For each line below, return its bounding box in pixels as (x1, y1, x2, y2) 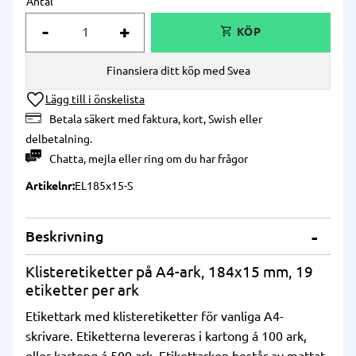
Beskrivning (25, 227, 104, 244)
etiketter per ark (25, 281, 139, 299)
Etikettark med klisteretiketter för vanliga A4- (25, 309, 284, 324)
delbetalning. (25, 132, 92, 145)
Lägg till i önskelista (45, 92, 145, 106)
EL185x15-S (75, 179, 133, 192)
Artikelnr (25, 179, 72, 192)
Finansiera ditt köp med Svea (106, 64, 250, 77)
